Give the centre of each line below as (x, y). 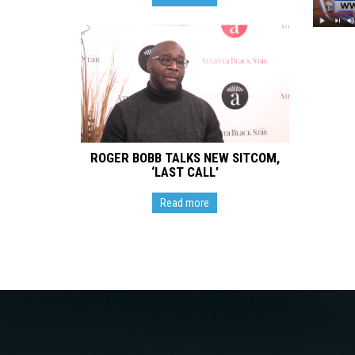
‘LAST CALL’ (185, 172)
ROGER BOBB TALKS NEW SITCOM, (185, 157)
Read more (185, 202)
